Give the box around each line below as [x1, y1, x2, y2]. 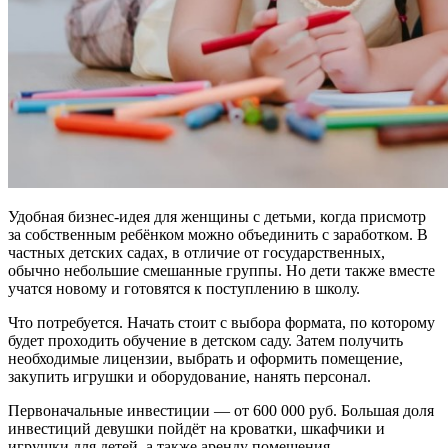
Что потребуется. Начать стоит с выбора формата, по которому [8, 313, 435, 331]
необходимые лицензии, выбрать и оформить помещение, [8, 349, 403, 367]
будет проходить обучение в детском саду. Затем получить [8, 331, 403, 349]
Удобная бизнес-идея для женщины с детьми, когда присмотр [8, 207, 426, 225]
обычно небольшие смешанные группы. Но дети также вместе [8, 261, 435, 279]
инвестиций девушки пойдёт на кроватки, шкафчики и [8, 419, 385, 437]
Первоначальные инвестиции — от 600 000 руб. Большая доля [8, 401, 434, 419]
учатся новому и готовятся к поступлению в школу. [8, 279, 360, 297]
